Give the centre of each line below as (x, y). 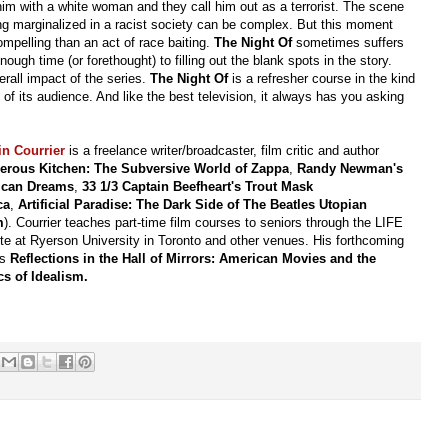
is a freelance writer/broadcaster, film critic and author (222, 150)
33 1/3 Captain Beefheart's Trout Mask (198, 186)
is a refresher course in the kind (321, 78)
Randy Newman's (350, 168)
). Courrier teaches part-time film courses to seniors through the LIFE (204, 222)
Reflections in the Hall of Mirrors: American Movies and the (193, 258)
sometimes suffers (348, 42)
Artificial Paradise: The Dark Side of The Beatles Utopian (193, 204)
